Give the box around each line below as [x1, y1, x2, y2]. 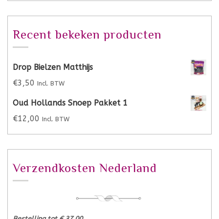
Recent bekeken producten [13, 27, 162, 42]
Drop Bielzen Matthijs [13, 63, 93, 72]
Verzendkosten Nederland [13, 161, 157, 175]
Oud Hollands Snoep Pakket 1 [13, 98, 128, 108]
